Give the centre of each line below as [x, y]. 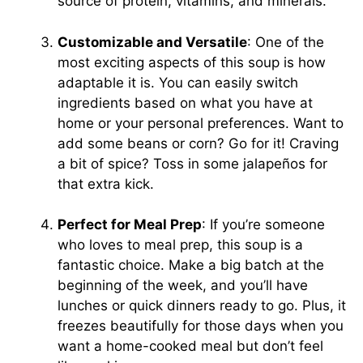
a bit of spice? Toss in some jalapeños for [192, 163]
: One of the [286, 42]
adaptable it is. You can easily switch [178, 82]
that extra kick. [106, 184]
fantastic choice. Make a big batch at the [191, 265]
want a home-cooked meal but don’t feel [190, 346]
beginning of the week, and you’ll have [183, 285]
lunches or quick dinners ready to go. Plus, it [202, 305]
